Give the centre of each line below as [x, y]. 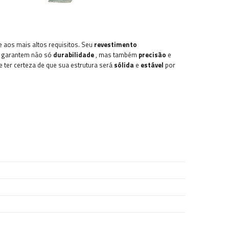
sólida [124, 65]
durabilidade [74, 54]
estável [152, 65]
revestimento [116, 44]
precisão [152, 54]
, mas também [116, 54]
